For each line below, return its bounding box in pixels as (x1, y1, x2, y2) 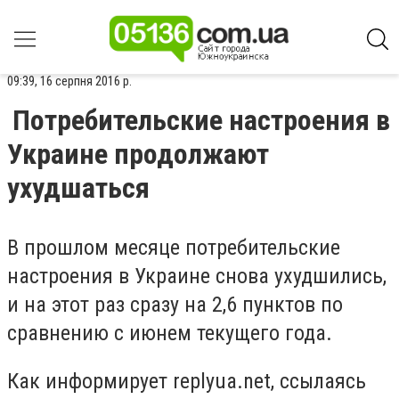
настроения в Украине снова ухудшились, (7, 264, 387, 289)
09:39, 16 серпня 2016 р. (7, 73, 132, 89)
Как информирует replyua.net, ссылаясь (7, 368, 366, 394)
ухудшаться (7, 171, 150, 205)
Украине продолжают (7, 137, 269, 171)
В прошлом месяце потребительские (7, 235, 340, 260)
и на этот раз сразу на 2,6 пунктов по (7, 292, 343, 317)
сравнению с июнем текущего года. (7, 321, 338, 346)
